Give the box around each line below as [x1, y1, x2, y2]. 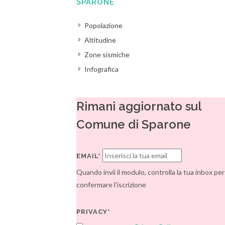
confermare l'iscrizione [76, 180, 147, 189]
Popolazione [84, 21, 123, 30]
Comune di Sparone [76, 117, 191, 132]
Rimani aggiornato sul [76, 99, 202, 114]
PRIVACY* [76, 208, 111, 215]
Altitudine [84, 36, 117, 44]
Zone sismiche [84, 50, 130, 59]
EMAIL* [76, 152, 101, 160]
